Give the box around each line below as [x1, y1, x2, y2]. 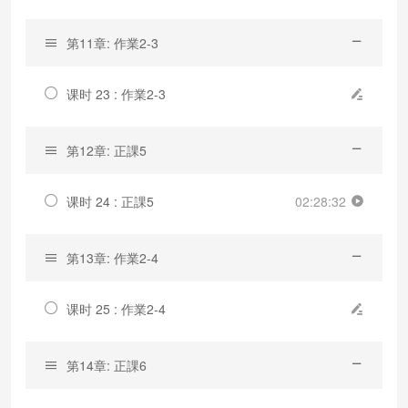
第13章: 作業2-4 [66, 248, 158, 267]
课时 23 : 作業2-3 [66, 84, 166, 103]
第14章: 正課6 [66, 355, 147, 374]
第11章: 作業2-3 [66, 33, 158, 52]
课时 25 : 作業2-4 [66, 299, 166, 318]
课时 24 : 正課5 [66, 191, 154, 210]
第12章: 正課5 [66, 140, 147, 159]
